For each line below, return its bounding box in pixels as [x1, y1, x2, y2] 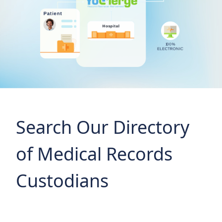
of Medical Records [16, 141, 172, 166]
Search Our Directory [16, 114, 189, 139]
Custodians [16, 168, 109, 193]
